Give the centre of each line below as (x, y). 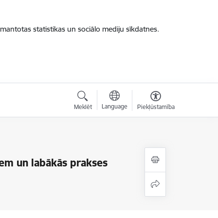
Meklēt (83, 107)
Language (114, 106)
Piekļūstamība (156, 107)
